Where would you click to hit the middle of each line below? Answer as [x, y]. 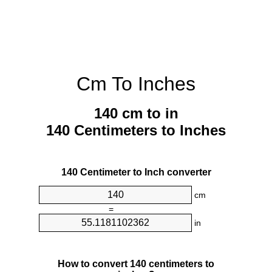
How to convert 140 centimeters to [136, 263]
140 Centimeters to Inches [136, 131]
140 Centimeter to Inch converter [136, 172]
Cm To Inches [136, 84]
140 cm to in [136, 114]
